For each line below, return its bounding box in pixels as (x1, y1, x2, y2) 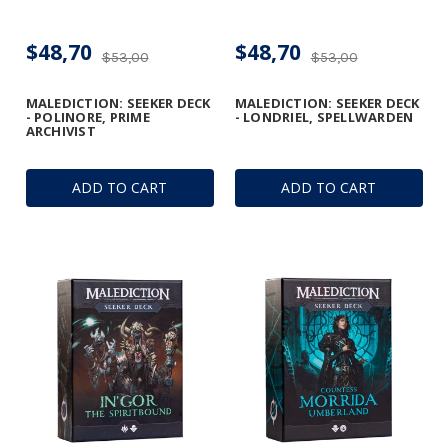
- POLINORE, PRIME (25, 108, 150, 127)
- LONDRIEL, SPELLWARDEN (234, 108, 414, 127)
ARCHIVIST (25, 122, 96, 141)
